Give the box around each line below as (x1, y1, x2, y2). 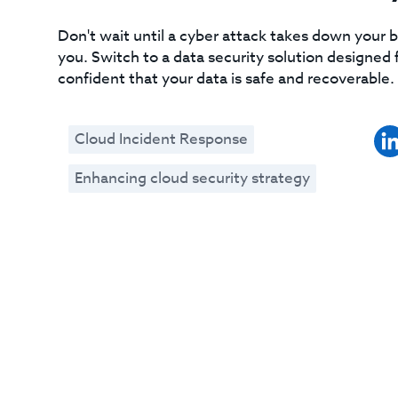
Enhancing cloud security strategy (74, 167, 310, 189)
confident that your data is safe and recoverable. (57, 68, 394, 90)
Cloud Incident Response (74, 128, 248, 150)
